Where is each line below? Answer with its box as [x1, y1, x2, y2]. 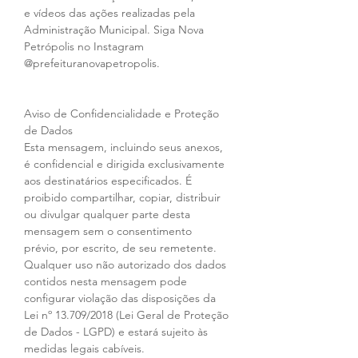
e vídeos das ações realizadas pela [24, 6, 198, 21]
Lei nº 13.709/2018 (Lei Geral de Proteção [24, 308, 232, 323]
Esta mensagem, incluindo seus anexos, [24, 140, 226, 155]
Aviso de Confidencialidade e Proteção [24, 106, 222, 121]
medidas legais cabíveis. [24, 341, 145, 356]
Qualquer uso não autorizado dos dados [24, 257, 229, 272]
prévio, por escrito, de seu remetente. [24, 241, 220, 256]
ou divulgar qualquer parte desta [24, 207, 193, 222]
